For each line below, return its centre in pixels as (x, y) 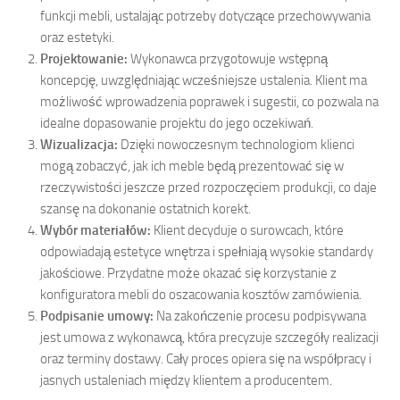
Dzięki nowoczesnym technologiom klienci (236, 145)
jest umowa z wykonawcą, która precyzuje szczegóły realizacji (209, 338)
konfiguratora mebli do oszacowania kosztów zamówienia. (201, 295)
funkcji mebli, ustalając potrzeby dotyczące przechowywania (205, 17)
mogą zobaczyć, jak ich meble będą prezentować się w (192, 167)
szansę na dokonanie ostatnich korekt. (146, 209)
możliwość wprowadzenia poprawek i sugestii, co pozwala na (209, 102)
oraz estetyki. (77, 38)
